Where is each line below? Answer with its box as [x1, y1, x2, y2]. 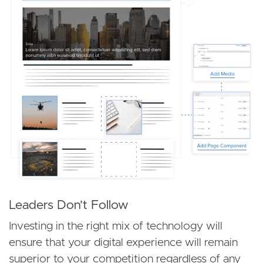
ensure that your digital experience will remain [9, 237, 238, 249]
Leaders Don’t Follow [9, 199, 129, 212]
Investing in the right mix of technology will [9, 221, 222, 232]
